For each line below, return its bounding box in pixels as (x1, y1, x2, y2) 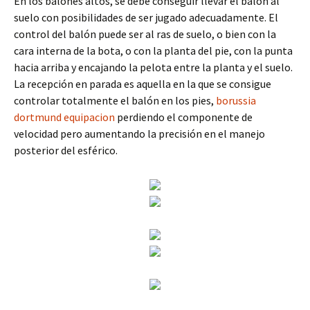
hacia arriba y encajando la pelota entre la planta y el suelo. (14, 60, 293, 74)
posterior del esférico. (14, 143, 118, 157)
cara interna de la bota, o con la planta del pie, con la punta (14, 44, 293, 57)
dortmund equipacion (14, 110, 115, 124)
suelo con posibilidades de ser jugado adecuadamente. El (14, 10, 278, 24)
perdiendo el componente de (115, 110, 253, 124)
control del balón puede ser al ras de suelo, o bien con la (14, 27, 276, 41)
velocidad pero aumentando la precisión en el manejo (14, 127, 265, 140)
